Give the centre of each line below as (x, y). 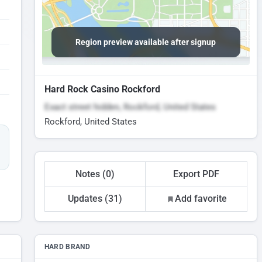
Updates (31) (95, 199)
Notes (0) (95, 174)
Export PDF (196, 174)
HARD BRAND (67, 247)
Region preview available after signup (146, 42)
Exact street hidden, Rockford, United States (130, 107)
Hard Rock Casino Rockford (102, 89)
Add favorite (201, 199)
